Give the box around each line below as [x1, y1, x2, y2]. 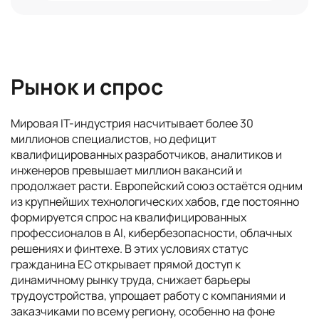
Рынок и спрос [11, 72, 163, 101]
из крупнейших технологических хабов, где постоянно [11, 194, 299, 209]
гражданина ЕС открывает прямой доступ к [11, 256, 241, 272]
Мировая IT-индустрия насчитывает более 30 [11, 115, 253, 131]
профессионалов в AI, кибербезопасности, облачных [11, 225, 292, 241]
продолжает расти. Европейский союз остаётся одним [11, 178, 303, 194]
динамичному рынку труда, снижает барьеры [11, 272, 251, 288]
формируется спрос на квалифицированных [11, 209, 246, 225]
